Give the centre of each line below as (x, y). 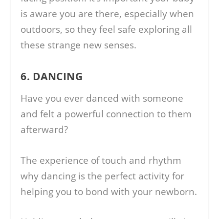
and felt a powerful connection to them (106, 114)
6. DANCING (52, 77)
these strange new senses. (79, 45)
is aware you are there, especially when (108, 14)
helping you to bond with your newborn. (109, 191)
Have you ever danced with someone (102, 99)
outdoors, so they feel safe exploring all (107, 30)
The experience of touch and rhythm (101, 160)
